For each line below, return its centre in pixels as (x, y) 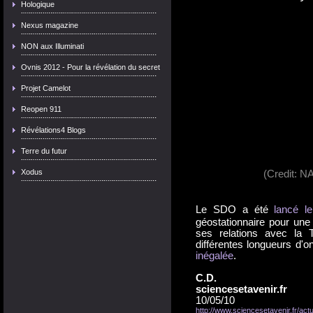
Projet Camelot (46, 88)
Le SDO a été (235, 209)
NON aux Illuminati (52, 46)
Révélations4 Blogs (53, 130)
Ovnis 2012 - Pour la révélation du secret (90, 67)
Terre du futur (44, 151)
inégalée (214, 255)
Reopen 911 (41, 109)
